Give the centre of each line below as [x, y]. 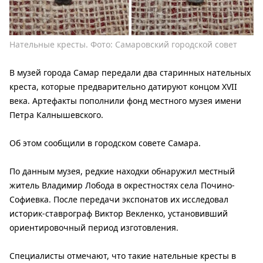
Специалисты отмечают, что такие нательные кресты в [123, 256]
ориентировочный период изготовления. [94, 227]
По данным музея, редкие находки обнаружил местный [122, 171]
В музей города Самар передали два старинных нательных [130, 73]
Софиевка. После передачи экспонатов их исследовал [119, 199]
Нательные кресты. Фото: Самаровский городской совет [123, 44]
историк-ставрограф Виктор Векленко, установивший [119, 213]
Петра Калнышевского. [56, 115]
